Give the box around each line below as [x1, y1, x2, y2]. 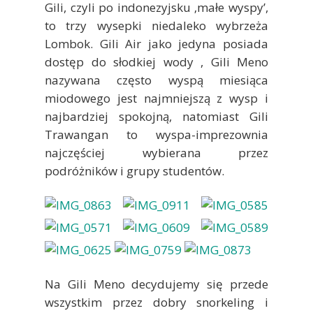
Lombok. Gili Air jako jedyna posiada [45, 36, 268, 52]
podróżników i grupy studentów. [45, 163, 224, 180]
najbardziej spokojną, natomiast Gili [45, 108, 268, 125]
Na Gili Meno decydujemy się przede [45, 276, 268, 293]
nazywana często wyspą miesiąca [45, 72, 268, 89]
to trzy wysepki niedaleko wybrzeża [45, 17, 268, 34]
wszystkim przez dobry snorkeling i [45, 294, 268, 311]
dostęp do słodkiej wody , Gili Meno [45, 54, 268, 71]
